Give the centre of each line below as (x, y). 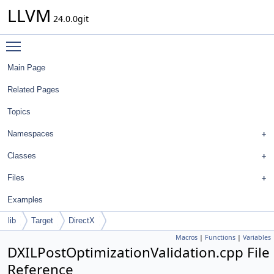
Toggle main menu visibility (83, 41)
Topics (19, 112)
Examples (25, 200)
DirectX (82, 220)
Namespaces (31, 134)
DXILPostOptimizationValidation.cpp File (139, 252)
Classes (22, 156)
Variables (257, 237)
